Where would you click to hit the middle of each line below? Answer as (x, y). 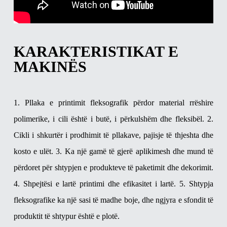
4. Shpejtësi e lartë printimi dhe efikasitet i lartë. (95, 183)
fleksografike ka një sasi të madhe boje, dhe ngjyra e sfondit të (113, 200)
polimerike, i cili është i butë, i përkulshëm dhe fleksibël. (109, 119)
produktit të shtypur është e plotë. (66, 216)
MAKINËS (50, 66)
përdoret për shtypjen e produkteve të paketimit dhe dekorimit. (113, 167)
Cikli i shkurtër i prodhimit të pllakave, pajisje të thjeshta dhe (113, 135)
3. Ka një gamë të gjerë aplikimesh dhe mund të (135, 151)
